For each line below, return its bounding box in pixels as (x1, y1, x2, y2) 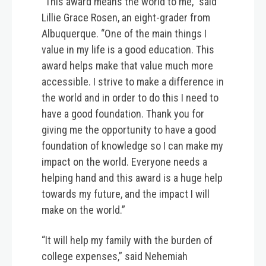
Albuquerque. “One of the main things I (42, 27, 207, 40)
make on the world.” (42, 204, 128, 217)
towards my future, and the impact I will (42, 188, 210, 201)
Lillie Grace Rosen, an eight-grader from (42, 11, 210, 24)
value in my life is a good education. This (42, 43, 214, 56)
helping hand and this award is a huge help (42, 172, 223, 185)
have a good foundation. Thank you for (42, 107, 204, 121)
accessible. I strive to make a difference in (42, 75, 224, 88)
